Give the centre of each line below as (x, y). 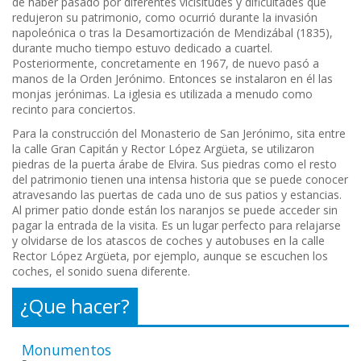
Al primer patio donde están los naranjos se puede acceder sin (175, 210)
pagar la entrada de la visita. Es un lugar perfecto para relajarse (176, 226)
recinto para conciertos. (74, 110)
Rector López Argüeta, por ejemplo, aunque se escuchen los (170, 256)
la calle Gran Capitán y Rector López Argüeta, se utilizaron (163, 149)
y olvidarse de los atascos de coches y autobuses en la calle (168, 241)
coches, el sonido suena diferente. (101, 272)
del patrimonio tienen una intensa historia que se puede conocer (180, 180)
